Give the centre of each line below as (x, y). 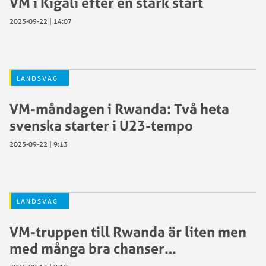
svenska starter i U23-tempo (101, 125)
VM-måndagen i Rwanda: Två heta (119, 109)
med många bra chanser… (93, 248)
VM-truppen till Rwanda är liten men (128, 232)
